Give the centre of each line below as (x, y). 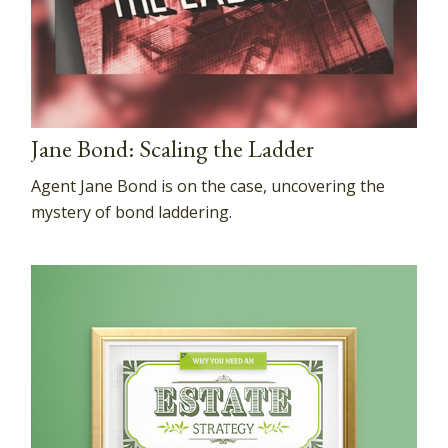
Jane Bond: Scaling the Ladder (173, 149)
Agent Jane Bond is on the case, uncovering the (208, 186)
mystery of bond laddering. (132, 212)
